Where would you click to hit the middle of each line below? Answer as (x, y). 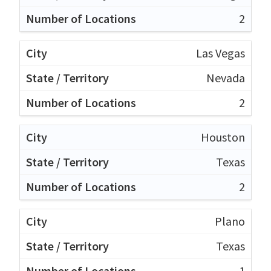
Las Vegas (220, 53)
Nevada (226, 77)
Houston (223, 137)
